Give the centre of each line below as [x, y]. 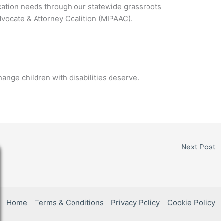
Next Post [199, 147]
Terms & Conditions [69, 202]
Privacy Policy [135, 202]
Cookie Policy [191, 202]
